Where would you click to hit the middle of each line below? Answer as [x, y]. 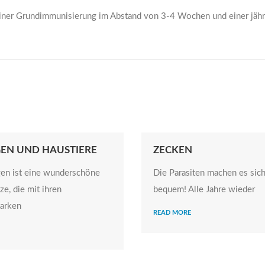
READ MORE [172, 213]
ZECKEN [173, 150]
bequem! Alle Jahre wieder [204, 190]
